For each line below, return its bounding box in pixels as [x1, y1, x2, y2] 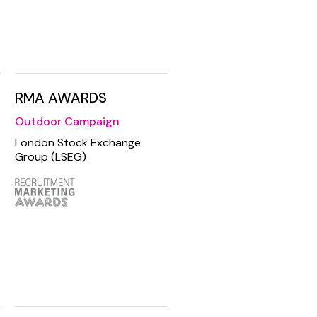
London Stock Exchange [15, 135, 141, 151]
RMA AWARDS [15, 88, 107, 108]
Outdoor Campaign [15, 114, 120, 129]
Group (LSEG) [15, 149, 86, 165]
